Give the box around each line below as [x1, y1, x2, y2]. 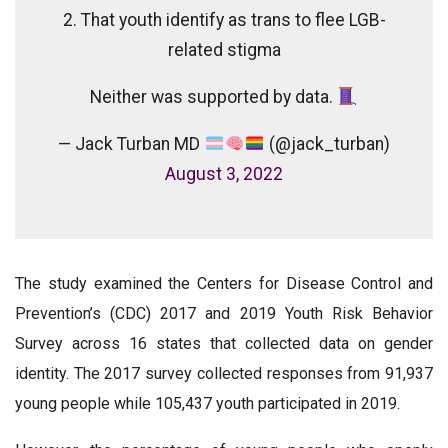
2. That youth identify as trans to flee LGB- [62, 9, 386, 30]
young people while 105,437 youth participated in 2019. [15, 393, 400, 413]
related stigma [167, 39, 281, 60]
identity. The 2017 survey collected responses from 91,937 [15, 363, 433, 383]
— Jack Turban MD [58, 133, 205, 154]
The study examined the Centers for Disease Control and [15, 273, 433, 293]
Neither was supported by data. [90, 86, 338, 107]
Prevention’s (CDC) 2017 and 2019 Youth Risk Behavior [15, 303, 433, 323]
